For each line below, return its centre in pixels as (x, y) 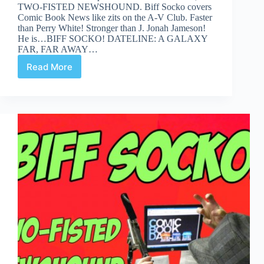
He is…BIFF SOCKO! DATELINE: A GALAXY (113, 39)
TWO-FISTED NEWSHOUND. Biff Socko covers (115, 7)
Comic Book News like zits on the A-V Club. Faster (115, 18)
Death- (64, 150)
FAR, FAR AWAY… (58, 49)
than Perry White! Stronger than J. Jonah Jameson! (112, 28)
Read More (49, 67)
